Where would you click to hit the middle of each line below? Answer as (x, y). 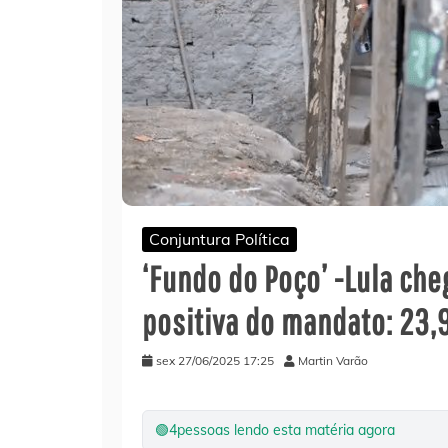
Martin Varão (333, 360)
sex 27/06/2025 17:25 (215, 360)
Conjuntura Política (219, 238)
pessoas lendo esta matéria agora (286, 429)
